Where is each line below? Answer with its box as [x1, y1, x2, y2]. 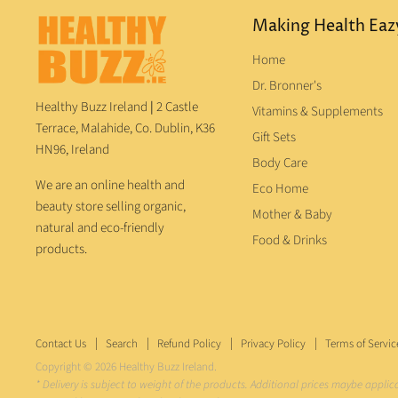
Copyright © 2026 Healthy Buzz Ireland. [36, 358, 217, 375]
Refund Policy [157, 335, 221, 352]
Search [106, 335, 138, 352]
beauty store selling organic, [36, 196, 186, 216]
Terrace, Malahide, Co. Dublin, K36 [36, 118, 215, 138]
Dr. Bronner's [252, 76, 322, 95]
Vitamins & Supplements [252, 101, 384, 121]
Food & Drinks [252, 230, 328, 250]
